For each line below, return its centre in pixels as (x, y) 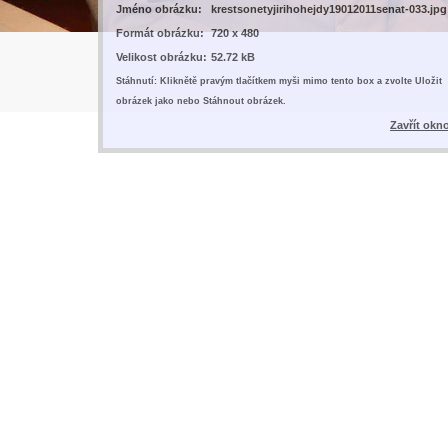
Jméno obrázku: (159, 8)
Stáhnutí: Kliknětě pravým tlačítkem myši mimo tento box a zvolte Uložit (279, 80)
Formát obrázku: (160, 32)
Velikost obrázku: (161, 56)
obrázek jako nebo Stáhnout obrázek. (201, 100)
